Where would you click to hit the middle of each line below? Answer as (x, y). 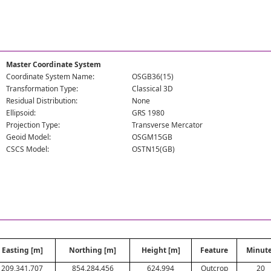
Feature (214, 250)
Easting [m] (22, 250)
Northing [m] (93, 250)
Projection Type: (33, 125)
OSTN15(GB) (154, 149)
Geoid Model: (29, 137)
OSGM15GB (152, 137)
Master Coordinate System (54, 64)
